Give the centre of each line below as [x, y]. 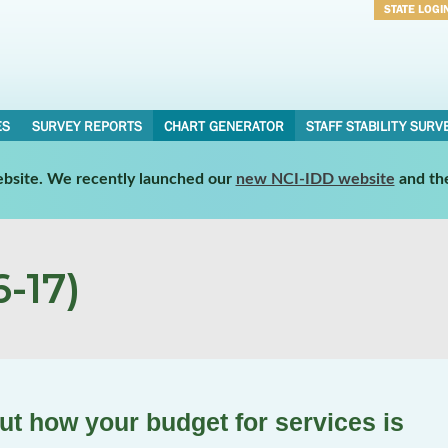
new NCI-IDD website [315, 178]
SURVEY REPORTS [86, 126]
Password [413, 62]
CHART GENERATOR [223, 126]
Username [414, 36]
